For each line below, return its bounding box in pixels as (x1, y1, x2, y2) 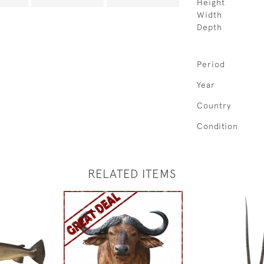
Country (197, 101, 231, 110)
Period (197, 60, 225, 69)
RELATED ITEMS (88, 167, 176, 180)
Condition (197, 121, 238, 131)
